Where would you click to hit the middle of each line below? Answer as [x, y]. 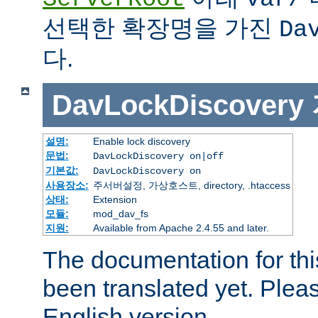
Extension [115, 200]
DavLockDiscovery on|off [158, 157]
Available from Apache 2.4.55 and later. [181, 228]
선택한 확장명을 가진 [161, 27]
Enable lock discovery [141, 142]
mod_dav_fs [120, 214]
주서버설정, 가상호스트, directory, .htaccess [191, 186]
